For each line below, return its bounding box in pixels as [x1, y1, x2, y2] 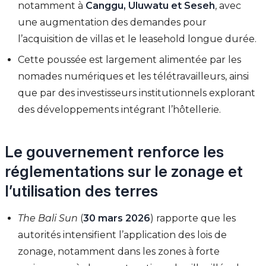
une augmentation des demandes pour [18, 17, 207, 28]
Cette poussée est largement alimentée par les [18, 53, 242, 65]
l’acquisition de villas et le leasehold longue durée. [18, 33, 257, 45]
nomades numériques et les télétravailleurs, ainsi [18, 70, 249, 82]
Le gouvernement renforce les [5, 142, 224, 161]
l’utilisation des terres [5, 181, 158, 200]
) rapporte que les [150, 212, 236, 224]
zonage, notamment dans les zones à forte [18, 245, 220, 257]
